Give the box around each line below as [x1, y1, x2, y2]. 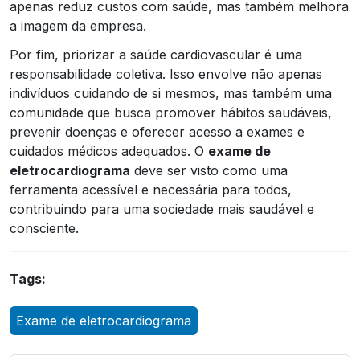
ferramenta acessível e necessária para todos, [10, 181, 292, 198]
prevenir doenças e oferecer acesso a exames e [10, 123, 305, 140]
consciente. [10, 219, 79, 236]
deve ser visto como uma [130, 162, 288, 178]
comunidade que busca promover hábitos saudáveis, [10, 104, 332, 121]
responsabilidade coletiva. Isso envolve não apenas [10, 65, 322, 82]
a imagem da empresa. [10, 17, 146, 34]
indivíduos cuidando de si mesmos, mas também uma [10, 84, 332, 101]
